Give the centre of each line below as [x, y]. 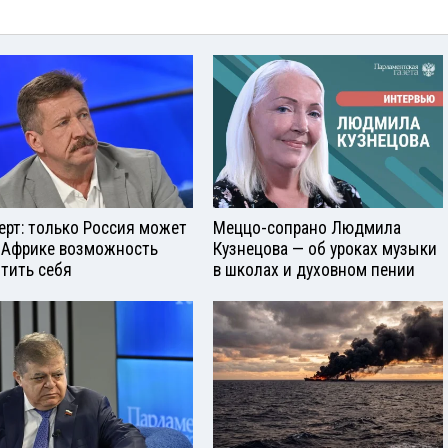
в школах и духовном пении [314, 269]
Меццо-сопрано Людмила [307, 227]
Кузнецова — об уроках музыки [325, 248]
